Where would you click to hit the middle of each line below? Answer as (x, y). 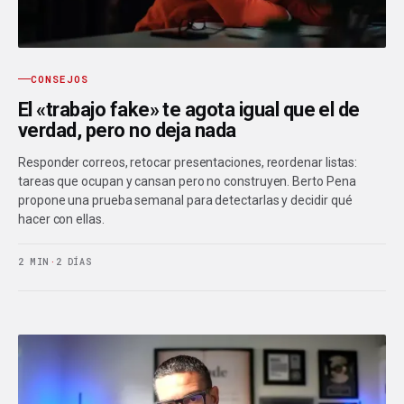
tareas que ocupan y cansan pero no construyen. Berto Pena (187, 181)
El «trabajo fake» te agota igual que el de (189, 109)
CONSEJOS (60, 78)
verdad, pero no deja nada (127, 130)
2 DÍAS (74, 262)
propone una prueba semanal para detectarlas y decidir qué (185, 200)
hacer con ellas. (61, 219)
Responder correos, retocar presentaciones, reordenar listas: (188, 162)
